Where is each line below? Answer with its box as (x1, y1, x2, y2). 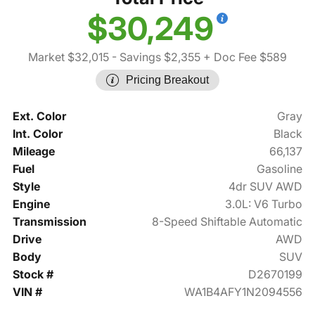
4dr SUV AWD (229, 179, 303, 194)
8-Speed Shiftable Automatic (152, 214, 303, 229)
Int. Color (12, 127, 63, 141)
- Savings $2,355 (109, 50, 200, 65)
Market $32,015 (28, 50, 109, 65)
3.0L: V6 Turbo (225, 197, 303, 212)
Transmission (12, 214, 86, 229)
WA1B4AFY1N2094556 (184, 285, 303, 300)
